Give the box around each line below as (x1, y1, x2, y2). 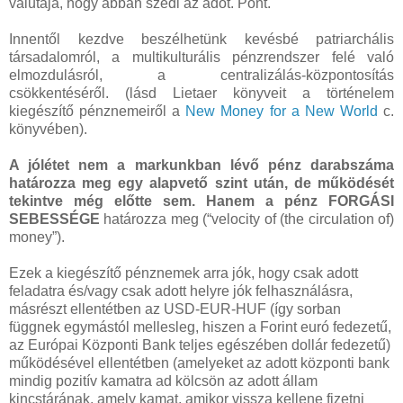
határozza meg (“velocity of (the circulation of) (100, 211, 394, 228)
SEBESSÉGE (9, 211, 100, 228)
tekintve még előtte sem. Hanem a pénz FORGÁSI (9, 193, 394, 210)
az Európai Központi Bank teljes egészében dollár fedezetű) (9, 337, 390, 354)
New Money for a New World (185, 103, 378, 120)
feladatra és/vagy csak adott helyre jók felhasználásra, (9, 283, 353, 300)
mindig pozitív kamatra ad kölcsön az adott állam (9, 373, 318, 390)
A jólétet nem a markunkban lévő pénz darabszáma (9, 157, 394, 174)
